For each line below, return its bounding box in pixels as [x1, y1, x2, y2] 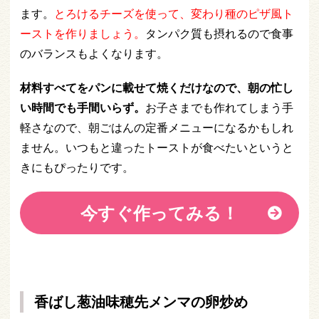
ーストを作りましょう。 [20, 26, 145, 42]
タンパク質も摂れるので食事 [145, 26, 293, 42]
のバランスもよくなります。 [20, 46, 168, 62]
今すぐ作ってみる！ [80, 201, 239, 225]
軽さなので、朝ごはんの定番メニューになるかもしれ [20, 120, 293, 136]
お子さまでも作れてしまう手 [145, 100, 293, 116]
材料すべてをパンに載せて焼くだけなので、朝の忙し [20, 80, 293, 96]
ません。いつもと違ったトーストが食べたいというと [20, 140, 293, 156]
